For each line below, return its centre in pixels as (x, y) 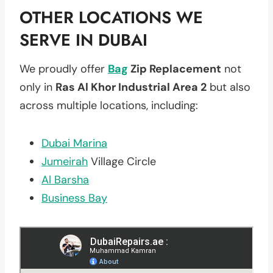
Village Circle (122, 161)
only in (37, 87)
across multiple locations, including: (109, 105)
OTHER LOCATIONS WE (111, 17)
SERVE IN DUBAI (83, 40)
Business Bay (74, 198)
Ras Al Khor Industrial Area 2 (131, 87)
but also (229, 87)
